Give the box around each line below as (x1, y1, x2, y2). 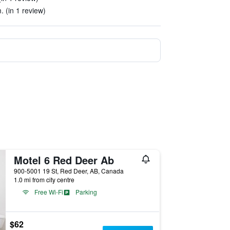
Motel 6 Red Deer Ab (13, 152, 114, 167)
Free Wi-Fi (34, 187, 63, 196)
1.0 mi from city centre (13, 175, 74, 184)
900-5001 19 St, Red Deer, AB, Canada (13, 166, 124, 175)
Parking (75, 187, 97, 196)
